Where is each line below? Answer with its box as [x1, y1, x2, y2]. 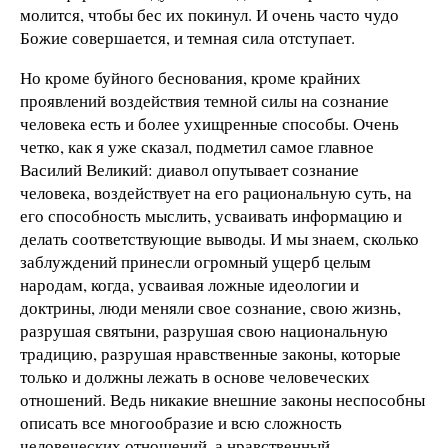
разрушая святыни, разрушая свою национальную [20, 318, 388, 342]
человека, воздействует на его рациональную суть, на [20, 180, 412, 204]
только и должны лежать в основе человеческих [20, 364, 370, 388]
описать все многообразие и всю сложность [20, 410, 342, 434]
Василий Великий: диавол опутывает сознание [20, 157, 359, 181]
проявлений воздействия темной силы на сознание [20, 88, 389, 112]
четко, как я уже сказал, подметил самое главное [20, 134, 374, 158]
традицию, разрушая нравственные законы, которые [20, 341, 401, 365]
